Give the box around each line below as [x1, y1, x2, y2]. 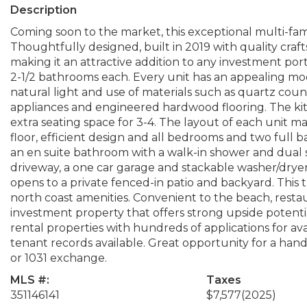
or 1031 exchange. [10, 251, 107, 265]
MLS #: [10, 273, 49, 286]
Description [10, 3, 77, 16]
